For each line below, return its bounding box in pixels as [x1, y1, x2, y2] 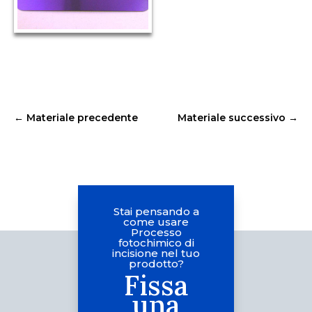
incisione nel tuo [112, 246, 200, 260]
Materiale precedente [26, 111, 138, 124]
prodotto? [128, 256, 184, 270]
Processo [130, 225, 182, 239]
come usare [123, 214, 189, 228]
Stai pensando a [113, 204, 199, 218]
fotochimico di [118, 235, 194, 249]
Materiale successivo [178, 111, 286, 124]
